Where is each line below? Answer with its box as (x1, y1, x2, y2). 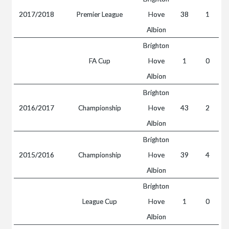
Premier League (76, 10, 123, 18)
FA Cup (88, 57, 110, 65)
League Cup (82, 197, 117, 205)
